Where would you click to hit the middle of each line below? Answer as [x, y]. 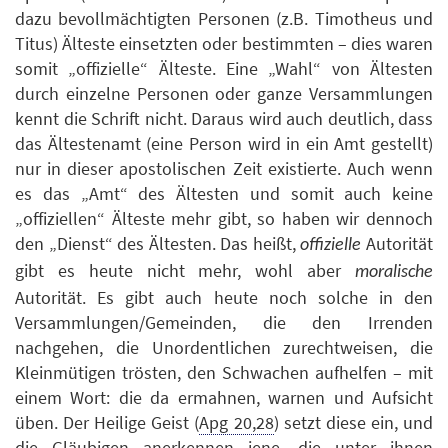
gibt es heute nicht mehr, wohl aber [185, 271]
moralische [394, 273]
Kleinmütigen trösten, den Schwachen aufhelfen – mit [224, 373]
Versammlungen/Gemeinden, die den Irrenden [224, 323]
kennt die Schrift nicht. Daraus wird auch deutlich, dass [224, 119]
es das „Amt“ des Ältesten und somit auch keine [224, 194]
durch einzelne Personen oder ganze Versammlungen [224, 94]
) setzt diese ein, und [353, 423]
